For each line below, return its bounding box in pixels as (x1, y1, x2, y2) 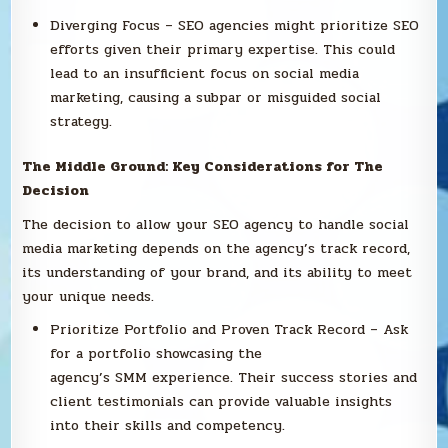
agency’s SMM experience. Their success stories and (50, 367, 418, 389)
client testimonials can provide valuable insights (50, 391, 393, 413)
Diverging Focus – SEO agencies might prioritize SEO (50, 14, 420, 36)
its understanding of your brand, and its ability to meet (22, 261, 413, 283)
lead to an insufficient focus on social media (50, 62, 360, 84)
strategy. (50, 110, 113, 132)
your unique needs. (22, 285, 155, 307)
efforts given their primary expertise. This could (50, 38, 396, 60)
